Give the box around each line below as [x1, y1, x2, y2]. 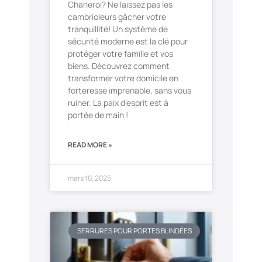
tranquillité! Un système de [68, 23, 168, 35]
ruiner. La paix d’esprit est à [68, 97, 168, 108]
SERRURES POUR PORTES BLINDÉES [77, 226, 192, 236]
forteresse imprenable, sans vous [68, 85, 191, 96]
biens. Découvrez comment [68, 60, 170, 71]
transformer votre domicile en [68, 73, 178, 84]
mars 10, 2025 [68, 173, 111, 183]
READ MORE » [68, 140, 112, 150]
